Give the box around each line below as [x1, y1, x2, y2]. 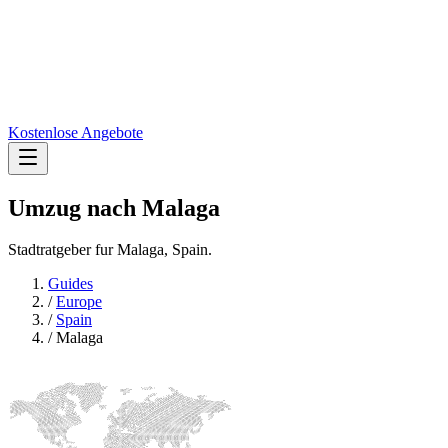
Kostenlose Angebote [8, 123, 143, 141]
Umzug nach [8, 194, 142, 221]
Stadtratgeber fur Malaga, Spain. [8, 241, 212, 259]
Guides [48, 275, 93, 293]
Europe [56, 293, 102, 311]
